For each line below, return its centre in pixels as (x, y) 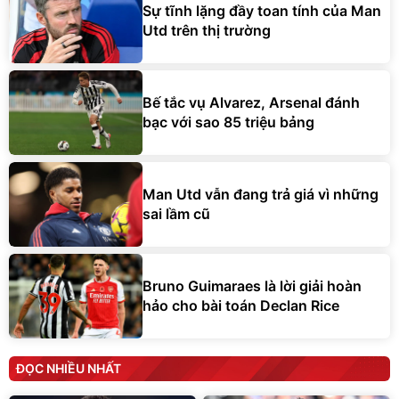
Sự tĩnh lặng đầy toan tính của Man (262, 11)
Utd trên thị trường (207, 31)
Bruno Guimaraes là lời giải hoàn (252, 286)
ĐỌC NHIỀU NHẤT (69, 368)
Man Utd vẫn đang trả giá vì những (261, 195)
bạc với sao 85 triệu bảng (228, 122)
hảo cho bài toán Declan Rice (241, 306)
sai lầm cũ (176, 214)
